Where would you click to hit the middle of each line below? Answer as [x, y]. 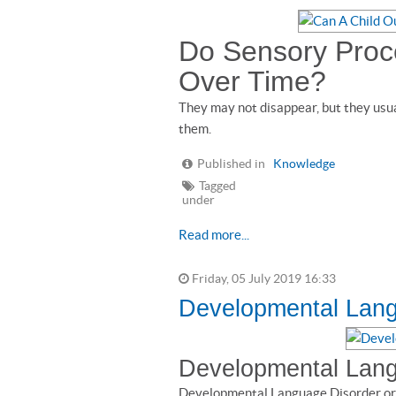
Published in [231, 164]
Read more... [214, 235]
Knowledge [304, 164]
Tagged [217, 186]
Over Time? [252, 81]
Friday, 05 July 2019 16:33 [263, 279]
